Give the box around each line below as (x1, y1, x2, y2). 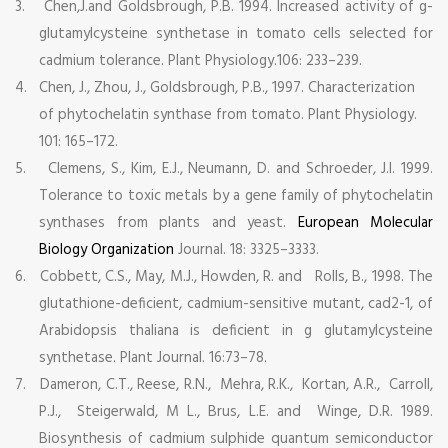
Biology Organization (39, 237, 174, 262)
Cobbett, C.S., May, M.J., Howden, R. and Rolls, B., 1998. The (39, 264, 434, 289)
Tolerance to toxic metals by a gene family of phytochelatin (39, 183, 433, 208)
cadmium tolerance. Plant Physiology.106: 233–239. (39, 48, 362, 73)
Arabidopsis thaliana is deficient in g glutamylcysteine (39, 318, 433, 343)
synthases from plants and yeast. (39, 210, 298, 235)
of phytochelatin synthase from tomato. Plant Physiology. (39, 102, 417, 127)
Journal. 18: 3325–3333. (174, 237, 319, 262)
